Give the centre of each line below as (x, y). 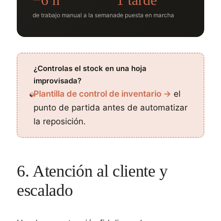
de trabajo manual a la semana (74, 15)
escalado (45, 190)
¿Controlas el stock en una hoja (90, 68)
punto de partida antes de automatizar (111, 108)
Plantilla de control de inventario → (103, 94)
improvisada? (58, 81)
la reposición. (60, 121)
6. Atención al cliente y (92, 171)
